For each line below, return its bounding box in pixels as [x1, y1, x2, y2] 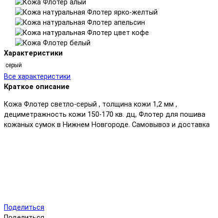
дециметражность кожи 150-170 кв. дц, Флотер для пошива [4, 110, 205, 119]
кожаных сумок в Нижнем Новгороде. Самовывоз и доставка [4, 120, 210, 129]
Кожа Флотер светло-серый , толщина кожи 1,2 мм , [4, 100, 177, 109]
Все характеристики [4, 73, 71, 81]
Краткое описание [4, 83, 70, 91]
